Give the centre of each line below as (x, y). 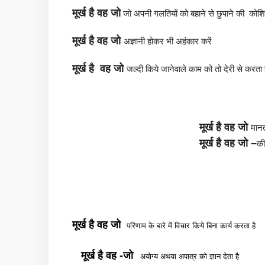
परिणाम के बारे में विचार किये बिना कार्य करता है (192, 225)
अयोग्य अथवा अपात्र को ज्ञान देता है (186, 256)
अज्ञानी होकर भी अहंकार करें (168, 41)
